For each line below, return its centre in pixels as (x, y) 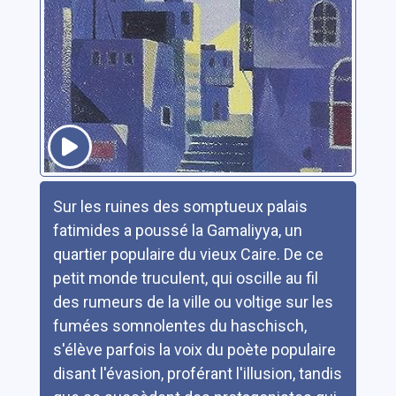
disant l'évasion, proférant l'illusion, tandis (197, 373)
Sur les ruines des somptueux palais (180, 206)
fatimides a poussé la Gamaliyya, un (177, 230)
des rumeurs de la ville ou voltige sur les (193, 302)
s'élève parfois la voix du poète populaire (194, 350)
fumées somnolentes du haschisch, (179, 326)
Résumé (68, 192)
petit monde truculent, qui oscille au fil (185, 278)
